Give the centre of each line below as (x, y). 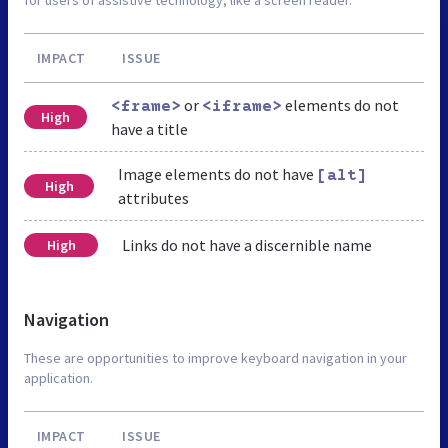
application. (58, 377)
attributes (154, 197)
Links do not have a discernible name (247, 244)
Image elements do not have (218, 173)
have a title (149, 128)
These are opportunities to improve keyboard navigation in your (215, 357)
